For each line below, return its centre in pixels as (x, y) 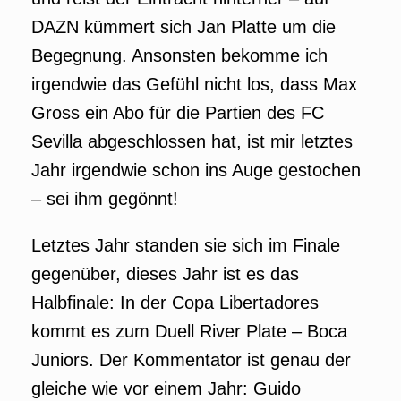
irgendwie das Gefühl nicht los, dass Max (194, 84)
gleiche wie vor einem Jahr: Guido (166, 388)
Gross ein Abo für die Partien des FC (178, 113)
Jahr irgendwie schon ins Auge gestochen (196, 170)
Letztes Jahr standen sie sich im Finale (186, 245)
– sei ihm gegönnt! (105, 199)
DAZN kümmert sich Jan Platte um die (183, 27)
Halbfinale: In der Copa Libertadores (175, 303)
